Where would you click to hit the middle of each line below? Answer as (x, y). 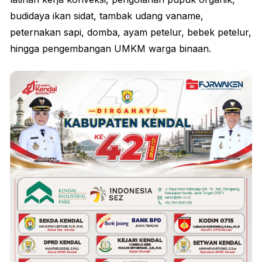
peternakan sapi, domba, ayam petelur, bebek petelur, (131, 32)
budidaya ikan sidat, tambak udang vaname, (107, 15)
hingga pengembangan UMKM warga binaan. (111, 48)
